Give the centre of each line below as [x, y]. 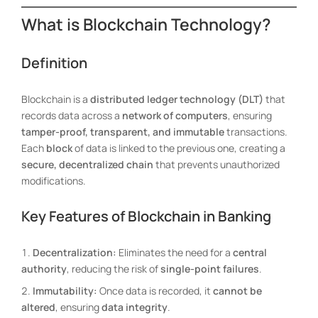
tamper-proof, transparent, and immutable [123, 131]
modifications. [54, 180]
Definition [54, 62]
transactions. [256, 131]
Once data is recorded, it [155, 290]
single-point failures [210, 268]
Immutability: [65, 290]
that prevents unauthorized [216, 164]
